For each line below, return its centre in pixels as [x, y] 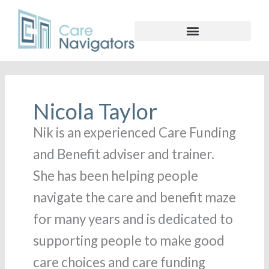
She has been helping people [115, 175]
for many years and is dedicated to [133, 219]
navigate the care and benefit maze [134, 197]
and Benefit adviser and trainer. [123, 154]
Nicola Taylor [95, 111]
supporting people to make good [128, 240]
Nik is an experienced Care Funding [134, 132]
